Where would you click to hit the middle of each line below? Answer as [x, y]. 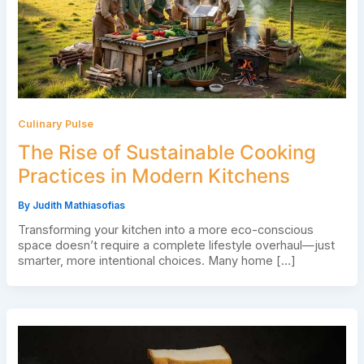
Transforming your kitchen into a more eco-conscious [165, 230]
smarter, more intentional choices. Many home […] [156, 261]
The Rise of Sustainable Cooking [167, 153]
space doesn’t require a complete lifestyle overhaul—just [176, 246]
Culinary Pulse [55, 123]
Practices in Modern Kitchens [154, 176]
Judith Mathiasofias [78, 206]
